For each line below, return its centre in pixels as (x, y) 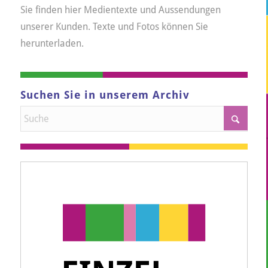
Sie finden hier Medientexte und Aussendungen (120, 10)
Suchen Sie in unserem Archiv (105, 95)
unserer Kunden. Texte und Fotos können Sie (114, 26)
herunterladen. (52, 43)
